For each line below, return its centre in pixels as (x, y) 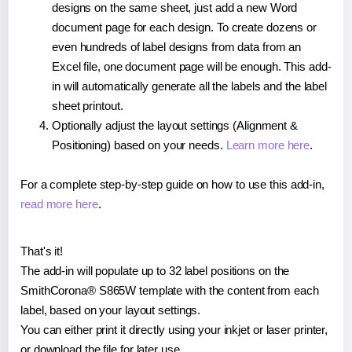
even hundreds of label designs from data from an (177, 46)
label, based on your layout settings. (111, 310)
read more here (59, 203)
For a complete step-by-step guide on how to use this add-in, (172, 184)
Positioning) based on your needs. (139, 145)
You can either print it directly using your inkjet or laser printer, (174, 329)
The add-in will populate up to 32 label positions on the (155, 270)
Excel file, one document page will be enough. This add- (192, 66)
